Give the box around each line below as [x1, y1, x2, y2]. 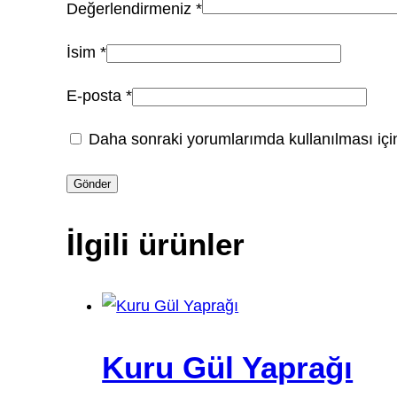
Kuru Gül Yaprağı [102, 350, 354, 385]
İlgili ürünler [66, 227, 245, 262]
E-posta [66, 87, 127, 105]
